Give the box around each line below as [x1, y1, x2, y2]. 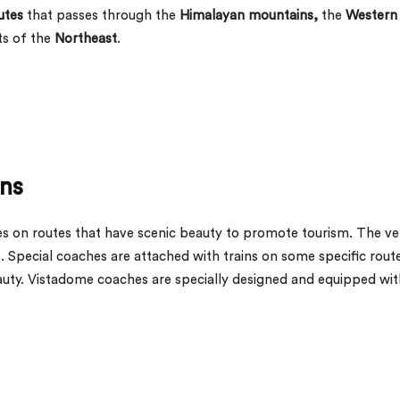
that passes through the [23, 8, 179, 22]
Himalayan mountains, [179, 8, 321, 22]
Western [342, 8, 397, 22]
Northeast [54, 31, 117, 46]
